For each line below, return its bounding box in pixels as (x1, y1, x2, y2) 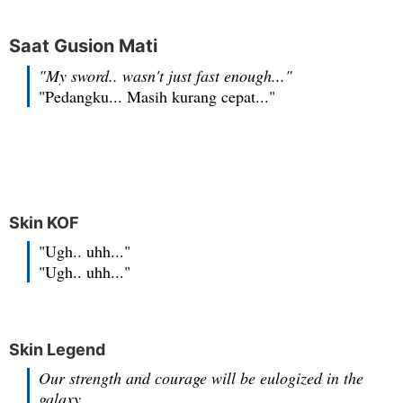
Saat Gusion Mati (9, 35, 157, 57)
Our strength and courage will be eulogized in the (39, 367, 363, 389)
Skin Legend (9, 340, 105, 359)
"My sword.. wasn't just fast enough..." (39, 65, 303, 86)
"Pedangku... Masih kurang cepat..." (39, 85, 275, 107)
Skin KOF (9, 213, 79, 232)
